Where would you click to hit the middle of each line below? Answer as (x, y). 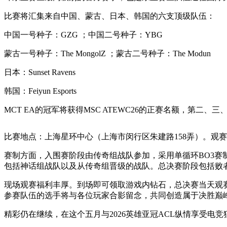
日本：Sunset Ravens (40, 72)
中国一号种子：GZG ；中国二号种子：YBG (83, 34)
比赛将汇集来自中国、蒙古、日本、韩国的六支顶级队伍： (109, 16)
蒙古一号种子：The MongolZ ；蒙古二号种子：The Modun (107, 53)
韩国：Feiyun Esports (40, 91)
